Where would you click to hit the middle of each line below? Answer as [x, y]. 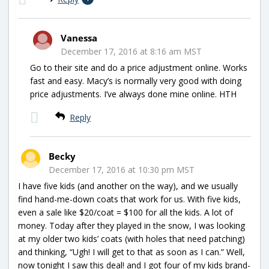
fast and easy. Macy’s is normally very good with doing [136, 80]
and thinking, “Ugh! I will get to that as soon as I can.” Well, [131, 252]
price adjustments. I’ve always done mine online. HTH [133, 94]
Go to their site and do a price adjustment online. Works [139, 67]
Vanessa [79, 38]
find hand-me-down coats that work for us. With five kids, [129, 199]
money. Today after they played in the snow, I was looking [131, 225]
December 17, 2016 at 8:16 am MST [131, 51]
